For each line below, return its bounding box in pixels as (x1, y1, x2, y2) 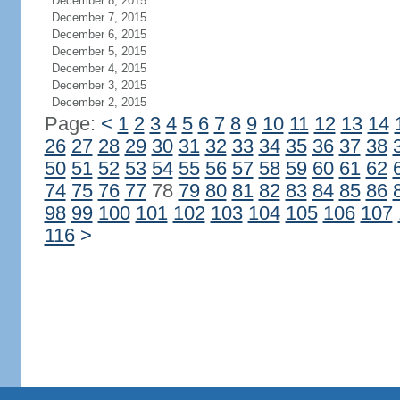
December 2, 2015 (51, 96, 146, 109)
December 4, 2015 (51, 62, 146, 75)
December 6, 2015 (51, 28, 146, 41)
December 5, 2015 (51, 45, 146, 58)
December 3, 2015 (51, 79, 146, 92)
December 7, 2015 (51, 11, 146, 24)
